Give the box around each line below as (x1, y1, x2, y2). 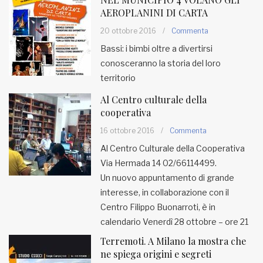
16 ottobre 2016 (100, 126, 154, 135)
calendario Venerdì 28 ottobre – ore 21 (100, 217, 248, 227)
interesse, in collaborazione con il (100, 187, 229, 197)
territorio (100, 73, 136, 83)
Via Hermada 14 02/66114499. (100, 158, 217, 168)
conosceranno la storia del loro (100, 58, 221, 68)
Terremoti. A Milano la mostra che (100, 235, 246, 247)
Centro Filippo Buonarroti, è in (100, 202, 215, 212)
